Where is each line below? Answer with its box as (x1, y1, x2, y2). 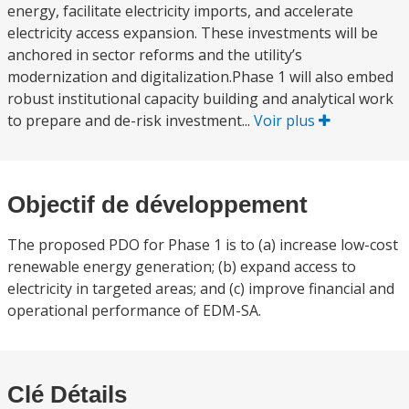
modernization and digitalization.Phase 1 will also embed (7, 67, 393, 87)
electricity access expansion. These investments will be (7, 23, 378, 43)
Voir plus (254, 110, 319, 131)
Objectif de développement (7, 191, 308, 218)
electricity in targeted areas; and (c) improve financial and (7, 278, 394, 299)
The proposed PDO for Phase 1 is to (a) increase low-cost (7, 235, 398, 255)
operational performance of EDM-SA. (7, 300, 261, 320)
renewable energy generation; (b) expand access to (7, 257, 356, 277)
